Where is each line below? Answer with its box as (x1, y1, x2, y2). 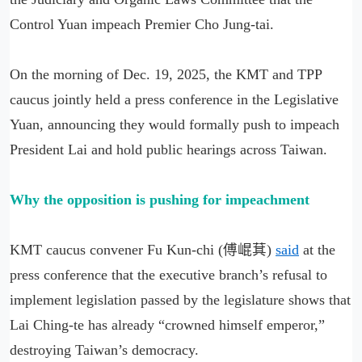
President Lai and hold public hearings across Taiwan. (10, 141, 327, 158)
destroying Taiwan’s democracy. (10, 342, 199, 358)
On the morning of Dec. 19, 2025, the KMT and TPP (10, 66, 322, 82)
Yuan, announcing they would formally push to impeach (10, 116, 339, 133)
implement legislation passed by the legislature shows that (10, 292, 351, 308)
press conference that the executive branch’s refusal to (10, 267, 327, 283)
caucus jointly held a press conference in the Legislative (10, 91, 339, 107)
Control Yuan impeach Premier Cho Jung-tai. (10, 16, 274, 32)
